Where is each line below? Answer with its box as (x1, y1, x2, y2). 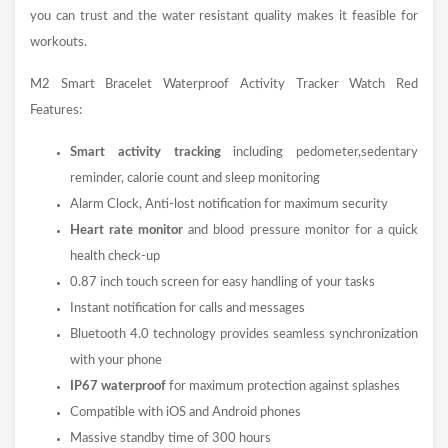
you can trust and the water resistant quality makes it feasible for (30, 10, 418, 24)
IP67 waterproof (70, 380, 169, 394)
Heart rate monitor (70, 224, 189, 238)
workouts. (30, 36, 87, 50)
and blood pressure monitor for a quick (188, 224, 419, 238)
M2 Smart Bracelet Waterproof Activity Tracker (30, 78, 350, 92)
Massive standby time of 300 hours (70, 432, 271, 446)
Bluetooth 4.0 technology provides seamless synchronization (70, 328, 418, 342)
